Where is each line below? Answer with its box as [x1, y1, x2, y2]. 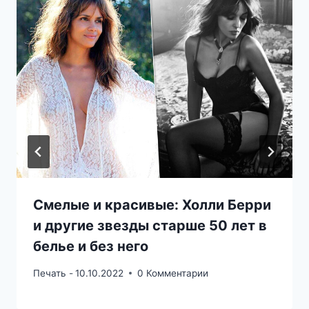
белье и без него [33, 238, 148, 255]
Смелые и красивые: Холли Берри [33, 197, 271, 214]
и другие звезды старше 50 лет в [33, 217, 267, 235]
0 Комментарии [137, 267, 209, 279]
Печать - [33, 267, 73, 279]
